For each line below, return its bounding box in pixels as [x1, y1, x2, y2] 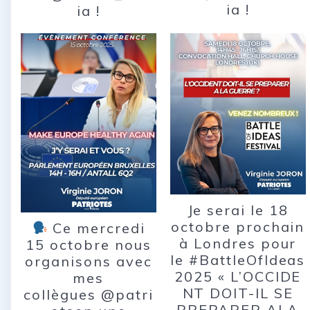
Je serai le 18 [187, 201, 289, 219]
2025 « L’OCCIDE [174, 267, 302, 285]
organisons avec [25, 253, 152, 271]
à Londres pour [179, 234, 297, 252]
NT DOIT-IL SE [182, 284, 293, 302]
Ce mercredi [48, 219, 145, 237]
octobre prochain [171, 217, 305, 235]
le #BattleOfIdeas [170, 250, 306, 268]
